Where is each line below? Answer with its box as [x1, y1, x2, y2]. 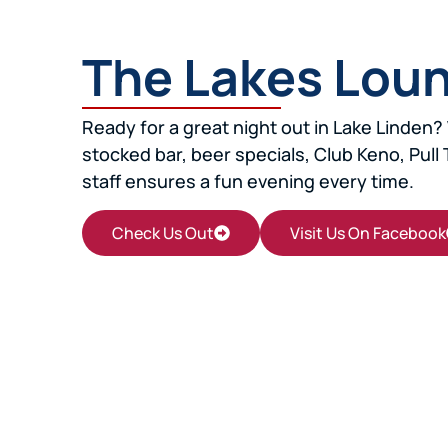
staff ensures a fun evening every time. [82, 169, 414, 194]
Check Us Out [112, 221, 214, 244]
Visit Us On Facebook [290, 221, 446, 244]
